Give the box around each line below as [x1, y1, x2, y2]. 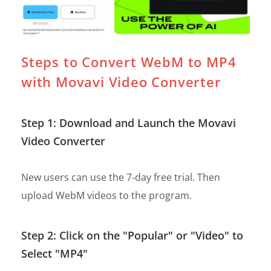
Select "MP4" [21, 246, 88, 261]
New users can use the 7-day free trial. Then [21, 170, 220, 184]
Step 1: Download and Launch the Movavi [21, 115, 236, 130]
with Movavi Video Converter [21, 72, 221, 91]
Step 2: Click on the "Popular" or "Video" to [21, 227, 243, 243]
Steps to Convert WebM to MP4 [21, 52, 237, 71]
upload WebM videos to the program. [21, 188, 192, 202]
